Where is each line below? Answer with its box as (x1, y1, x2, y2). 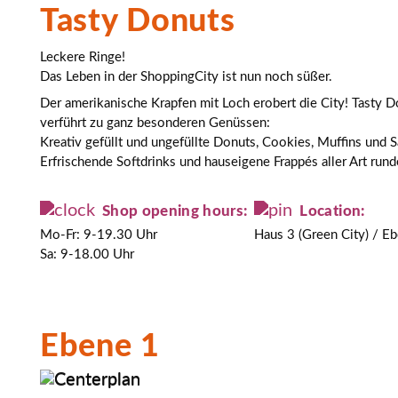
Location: (299, 203, 365, 219)
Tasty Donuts (40, 5, 235, 37)
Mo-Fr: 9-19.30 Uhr (40, 228, 157, 242)
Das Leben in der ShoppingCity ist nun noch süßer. (40, 70, 332, 84)
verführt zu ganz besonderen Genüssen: (40, 116, 270, 130)
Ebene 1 (40, 330, 161, 362)
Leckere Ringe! (40, 51, 125, 64)
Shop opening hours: (102, 203, 248, 219)
